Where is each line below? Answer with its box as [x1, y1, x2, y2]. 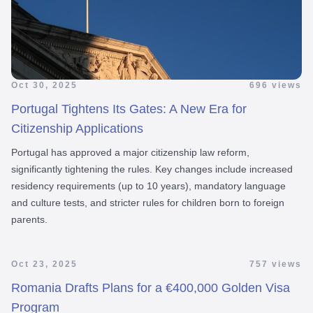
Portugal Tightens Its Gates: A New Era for [11, 101, 247, 116]
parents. [11, 213, 48, 225]
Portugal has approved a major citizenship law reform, [11, 146, 249, 158]
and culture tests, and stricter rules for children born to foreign [11, 196, 284, 208]
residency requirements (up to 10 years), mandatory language [11, 180, 286, 191]
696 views [249, 80, 302, 90]
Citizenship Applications [11, 121, 143, 136]
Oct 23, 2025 [11, 259, 78, 269]
